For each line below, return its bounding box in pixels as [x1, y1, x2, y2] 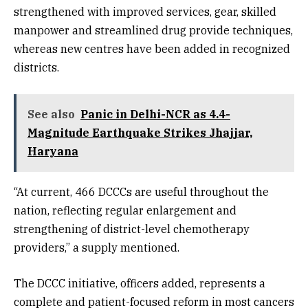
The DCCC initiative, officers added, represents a [14, 276, 265, 290]
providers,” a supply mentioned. [14, 241, 179, 255]
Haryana [27, 144, 78, 159]
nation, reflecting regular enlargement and [14, 203, 236, 218]
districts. [14, 60, 59, 75]
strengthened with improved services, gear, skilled [14, 5, 276, 19]
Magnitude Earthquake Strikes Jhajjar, [27, 126, 252, 140]
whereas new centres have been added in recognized [14, 42, 290, 56]
